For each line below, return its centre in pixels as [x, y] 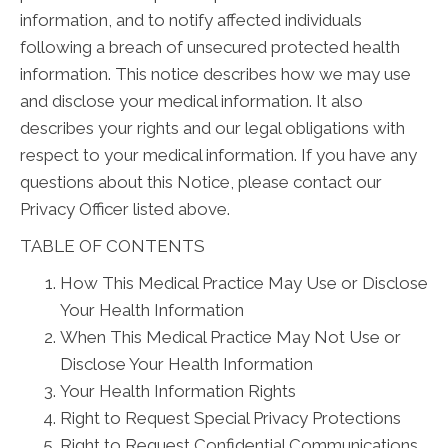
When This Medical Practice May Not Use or [230, 337]
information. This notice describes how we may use [215, 74]
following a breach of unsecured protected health [210, 47]
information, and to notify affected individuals [191, 20]
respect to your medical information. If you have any [218, 155]
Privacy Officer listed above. [125, 209]
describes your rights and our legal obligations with [212, 128]
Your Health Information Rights [178, 391]
